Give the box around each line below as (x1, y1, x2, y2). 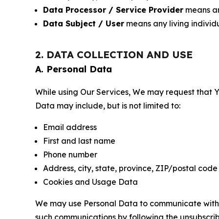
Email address (43, 122, 97, 132)
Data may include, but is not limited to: (35, 101, 180, 110)
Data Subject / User (43, 19, 124, 28)
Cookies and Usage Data (43, 177, 138, 187)
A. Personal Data (35, 64, 112, 75)
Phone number (43, 150, 97, 159)
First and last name (43, 136, 115, 146)
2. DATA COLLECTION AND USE (35, 48, 193, 61)
